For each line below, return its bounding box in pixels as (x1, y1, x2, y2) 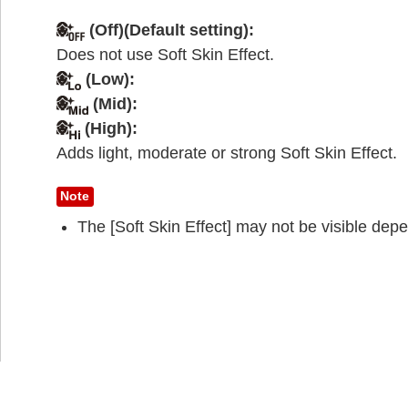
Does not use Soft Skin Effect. (56, 46, 274, 65)
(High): (80, 119, 138, 138)
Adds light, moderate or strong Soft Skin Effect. (56, 144, 397, 163)
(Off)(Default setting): (85, 21, 255, 40)
